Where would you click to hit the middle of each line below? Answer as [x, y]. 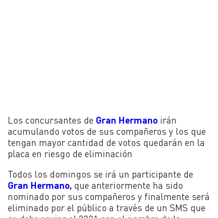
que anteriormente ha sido [128, 185]
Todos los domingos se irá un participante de [100, 174]
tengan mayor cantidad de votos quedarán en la [106, 142]
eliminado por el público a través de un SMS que [107, 207]
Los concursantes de [52, 120]
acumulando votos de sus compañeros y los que [107, 131]
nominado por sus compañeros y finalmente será [109, 196]
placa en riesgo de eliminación [70, 153]
